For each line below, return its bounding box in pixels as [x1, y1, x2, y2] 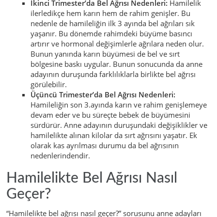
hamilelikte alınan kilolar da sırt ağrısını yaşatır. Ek [31, 130, 197, 140]
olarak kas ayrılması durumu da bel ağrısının [31, 140, 179, 151]
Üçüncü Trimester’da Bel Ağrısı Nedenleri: [31, 90, 175, 100]
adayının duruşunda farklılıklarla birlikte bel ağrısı [31, 69, 196, 79]
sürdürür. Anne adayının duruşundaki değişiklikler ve [31, 120, 207, 130]
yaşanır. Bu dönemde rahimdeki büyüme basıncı [31, 29, 192, 39]
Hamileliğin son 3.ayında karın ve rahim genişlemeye [31, 100, 207, 110]
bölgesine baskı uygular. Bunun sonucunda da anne [31, 59, 202, 69]
